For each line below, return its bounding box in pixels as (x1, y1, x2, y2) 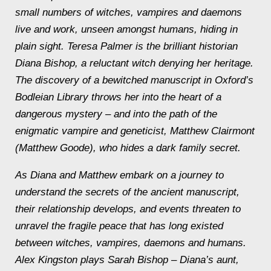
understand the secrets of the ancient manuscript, (15, 186, 240, 198)
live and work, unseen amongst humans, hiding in (15, 24, 238, 35)
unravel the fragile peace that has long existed (15, 220, 223, 232)
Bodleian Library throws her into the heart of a (15, 91, 221, 103)
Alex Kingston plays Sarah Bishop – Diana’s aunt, (15, 254, 239, 266)
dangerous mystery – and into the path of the (15, 108, 217, 120)
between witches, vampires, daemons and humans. (15, 237, 246, 249)
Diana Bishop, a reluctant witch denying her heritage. (15, 57, 253, 69)
